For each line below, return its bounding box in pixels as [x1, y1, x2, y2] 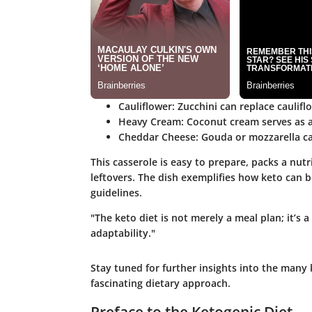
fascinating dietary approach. [90, 276, 231, 290]
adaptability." [90, 226, 155, 240]
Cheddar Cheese [118, 130, 196, 144]
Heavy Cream [118, 115, 181, 129]
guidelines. [90, 186, 142, 200]
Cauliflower [118, 100, 172, 114]
